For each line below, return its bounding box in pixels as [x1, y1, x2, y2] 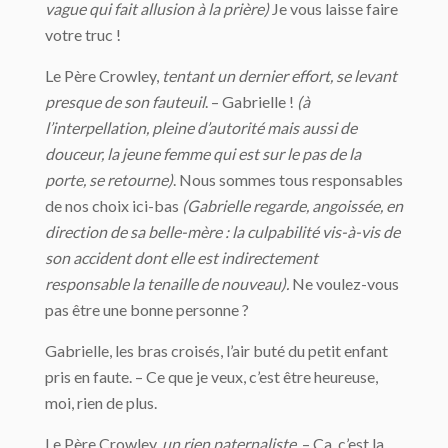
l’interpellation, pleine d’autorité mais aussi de [45, 118, 357, 137]
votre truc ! [45, 25, 121, 44]
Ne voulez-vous [289, 274, 399, 293]
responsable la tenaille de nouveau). [45, 274, 289, 293]
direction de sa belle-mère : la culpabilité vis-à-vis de [45, 222, 400, 241]
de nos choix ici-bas [45, 196, 182, 215]
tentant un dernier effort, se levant [162, 66, 397, 85]
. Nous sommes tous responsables [173, 170, 403, 189]
